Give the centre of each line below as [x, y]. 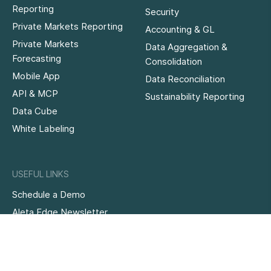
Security [162, 12]
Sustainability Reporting [195, 96]
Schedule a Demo [49, 194]
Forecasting [37, 58]
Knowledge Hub [46, 230]
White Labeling [43, 129]
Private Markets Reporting [67, 26]
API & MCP [35, 93]
